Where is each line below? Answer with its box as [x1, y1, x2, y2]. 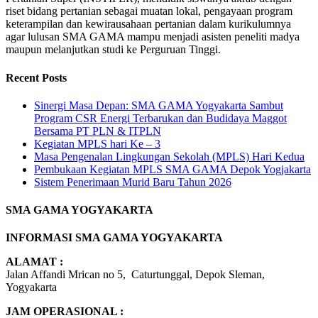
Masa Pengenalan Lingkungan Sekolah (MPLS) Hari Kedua [34, 150, 305, 163]
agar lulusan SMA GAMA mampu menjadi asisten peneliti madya [6, 31, 300, 43]
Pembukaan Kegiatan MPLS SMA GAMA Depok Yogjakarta [34, 163, 311, 175]
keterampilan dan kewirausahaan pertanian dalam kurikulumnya [6, 18, 291, 31]
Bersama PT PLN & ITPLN [34, 124, 161, 137]
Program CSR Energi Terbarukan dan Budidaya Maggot [34, 111, 287, 124]
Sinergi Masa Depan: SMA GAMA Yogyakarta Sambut [34, 99, 283, 111]
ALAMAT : [6, 256, 63, 268]
